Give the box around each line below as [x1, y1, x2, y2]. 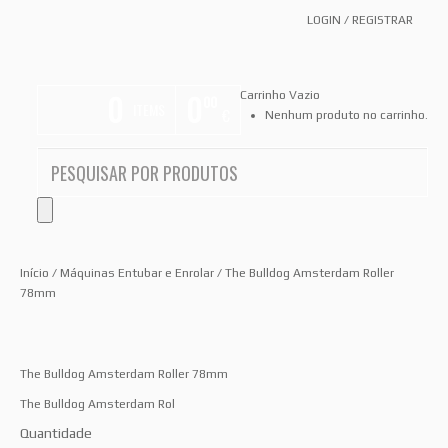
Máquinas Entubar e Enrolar [60, 266, 214, 281]
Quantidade [20, 425, 92, 442]
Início [20, 266, 49, 281]
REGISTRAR [352, 13, 413, 27]
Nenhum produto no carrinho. [265, 108, 428, 123]
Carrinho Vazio [240, 88, 320, 103]
